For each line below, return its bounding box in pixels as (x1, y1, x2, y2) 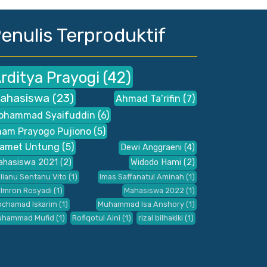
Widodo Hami (131, 157, 182, 168)
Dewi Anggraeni (120, 142, 182, 153)
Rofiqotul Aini (72, 213, 120, 223)
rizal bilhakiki (138, 213, 183, 223)
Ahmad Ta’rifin (116, 92, 181, 104)
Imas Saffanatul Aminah (100, 172, 185, 182)
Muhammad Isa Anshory (98, 200, 185, 209)
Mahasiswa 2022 (124, 186, 185, 195)
